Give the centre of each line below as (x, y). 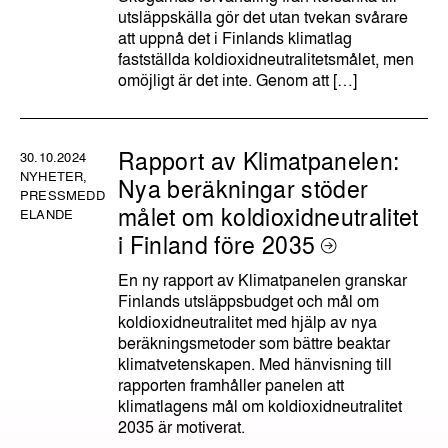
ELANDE (47, 213)
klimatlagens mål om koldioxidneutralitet (260, 405)
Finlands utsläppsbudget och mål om (249, 300)
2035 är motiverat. (182, 426)
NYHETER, (54, 175)
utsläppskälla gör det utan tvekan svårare (263, 16)
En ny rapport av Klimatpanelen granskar (263, 279)
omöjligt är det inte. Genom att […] (238, 79)
